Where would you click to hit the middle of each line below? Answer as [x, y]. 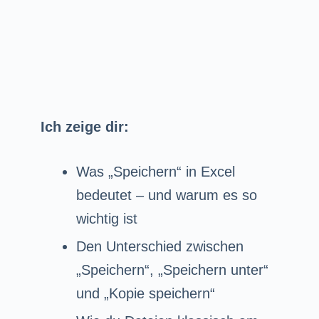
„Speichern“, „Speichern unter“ [172, 270]
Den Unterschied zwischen [159, 246]
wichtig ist [106, 218]
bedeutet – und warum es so [166, 195]
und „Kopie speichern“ [145, 293]
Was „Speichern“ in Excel [155, 171]
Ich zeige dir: [84, 126]
